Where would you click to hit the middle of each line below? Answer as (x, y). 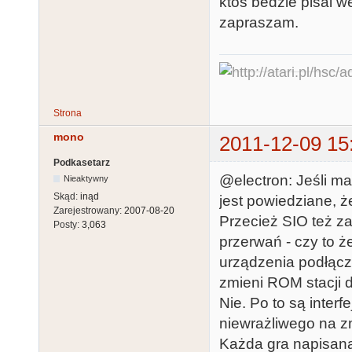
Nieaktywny (86, 179)
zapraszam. (259, 23)
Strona (68, 114)
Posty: (68, 225)
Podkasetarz (82, 163)
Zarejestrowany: (89, 211)
